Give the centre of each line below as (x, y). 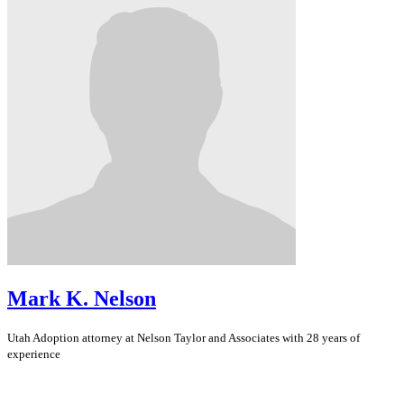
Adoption (56, 338)
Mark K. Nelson (82, 299)
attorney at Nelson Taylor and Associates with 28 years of (220, 338)
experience (34, 354)
